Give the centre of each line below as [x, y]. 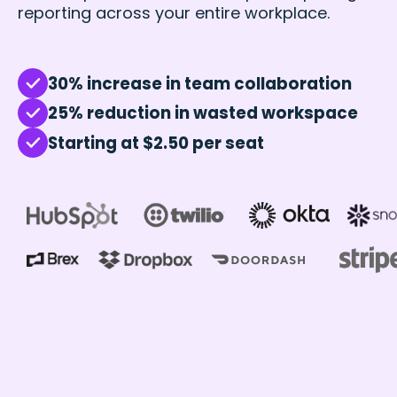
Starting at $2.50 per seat [156, 143]
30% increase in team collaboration [199, 83]
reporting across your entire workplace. [174, 13]
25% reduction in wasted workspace [202, 113]
